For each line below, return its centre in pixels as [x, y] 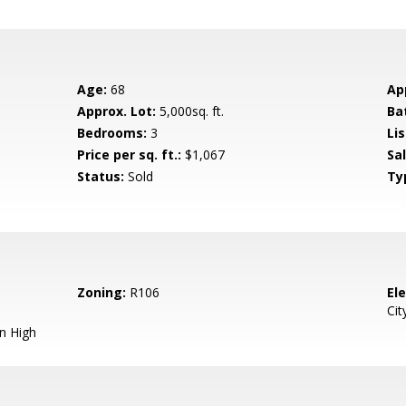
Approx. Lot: [117, 111]
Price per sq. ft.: [130, 155]
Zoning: [102, 292]
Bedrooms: [112, 133]
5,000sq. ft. [190, 111]
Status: [101, 176]
